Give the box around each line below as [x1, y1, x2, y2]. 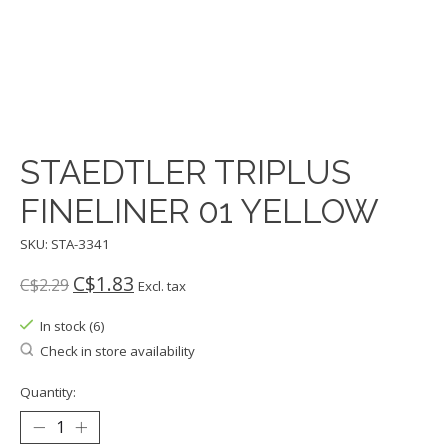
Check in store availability [39, 341, 195, 360]
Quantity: [20, 382, 76, 401]
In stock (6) [39, 316, 105, 335]
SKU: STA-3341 [20, 235, 110, 254]
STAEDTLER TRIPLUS [20, 153, 351, 193]
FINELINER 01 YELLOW [20, 192, 379, 232]
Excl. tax [138, 276, 186, 295]
